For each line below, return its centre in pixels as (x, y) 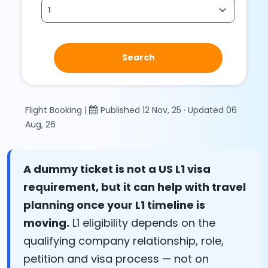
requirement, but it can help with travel (135, 187)
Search (138, 58)
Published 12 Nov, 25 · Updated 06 (169, 110)
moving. (46, 223)
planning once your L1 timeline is (114, 205)
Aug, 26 (40, 124)
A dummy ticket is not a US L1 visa (117, 169)
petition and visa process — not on (116, 258)
